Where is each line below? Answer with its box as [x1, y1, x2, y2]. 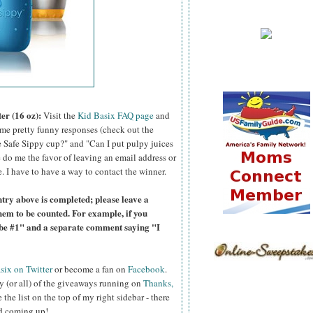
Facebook [128, 263, 165, 276]
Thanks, [143, 277, 173, 290]
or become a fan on [52, 263, 128, 276]
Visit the [43, 109, 78, 122]
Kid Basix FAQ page [78, 109, 154, 122]
